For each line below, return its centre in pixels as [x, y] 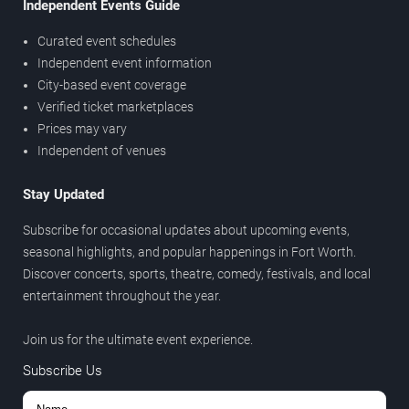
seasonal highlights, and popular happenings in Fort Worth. [189, 252]
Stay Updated [63, 195]
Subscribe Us [63, 371]
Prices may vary [82, 129]
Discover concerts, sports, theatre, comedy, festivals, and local [197, 274]
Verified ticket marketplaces [115, 107]
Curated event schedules [107, 42]
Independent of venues [102, 151]
